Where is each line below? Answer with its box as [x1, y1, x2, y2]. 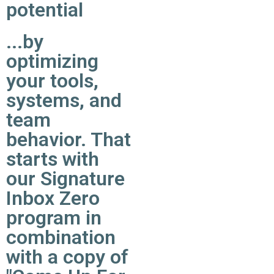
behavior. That [6, 128, 131, 151]
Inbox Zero [6, 187, 100, 210]
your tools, [6, 69, 98, 92]
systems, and [6, 89, 122, 112]
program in [6, 206, 102, 229]
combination [6, 226, 116, 249]
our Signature [6, 167, 125, 190]
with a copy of [6, 245, 128, 268]
